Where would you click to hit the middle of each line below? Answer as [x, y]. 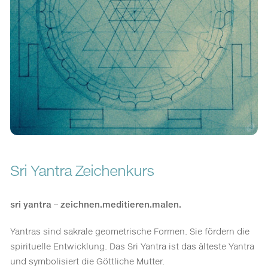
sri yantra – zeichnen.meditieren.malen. [96, 204]
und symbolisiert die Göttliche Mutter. [88, 261]
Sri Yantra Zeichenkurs [82, 170]
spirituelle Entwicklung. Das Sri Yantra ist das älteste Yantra [133, 246]
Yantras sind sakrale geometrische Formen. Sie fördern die [130, 231]
